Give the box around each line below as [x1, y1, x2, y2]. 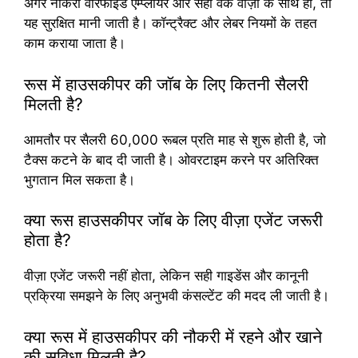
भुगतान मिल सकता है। [24, 171, 135, 188]
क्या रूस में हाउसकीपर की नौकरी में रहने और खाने [24, 326, 322, 347]
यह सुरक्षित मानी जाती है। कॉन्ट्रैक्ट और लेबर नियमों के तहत [24, 15, 317, 32]
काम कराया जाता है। [24, 35, 125, 52]
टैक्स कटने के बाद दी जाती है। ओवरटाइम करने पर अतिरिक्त [24, 151, 319, 168]
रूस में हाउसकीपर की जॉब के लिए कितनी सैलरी [24, 74, 308, 94]
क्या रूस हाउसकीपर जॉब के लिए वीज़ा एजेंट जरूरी [24, 210, 323, 231]
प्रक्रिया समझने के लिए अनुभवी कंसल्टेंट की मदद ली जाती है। [24, 288, 329, 304]
